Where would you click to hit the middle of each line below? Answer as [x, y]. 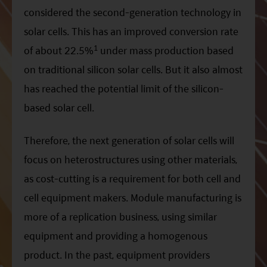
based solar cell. [59, 108]
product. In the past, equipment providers [117, 254]
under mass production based [166, 51]
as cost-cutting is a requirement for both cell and [132, 178]
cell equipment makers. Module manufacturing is [133, 197]
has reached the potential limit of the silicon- [124, 89]
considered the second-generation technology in [133, 13]
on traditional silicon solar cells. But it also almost [133, 70]
